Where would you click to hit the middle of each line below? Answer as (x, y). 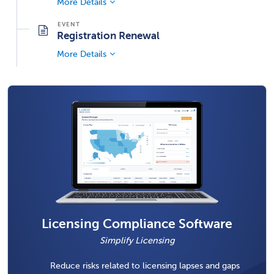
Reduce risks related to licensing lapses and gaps (145, 265)
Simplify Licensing (137, 240)
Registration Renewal (108, 36)
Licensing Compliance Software (137, 224)
